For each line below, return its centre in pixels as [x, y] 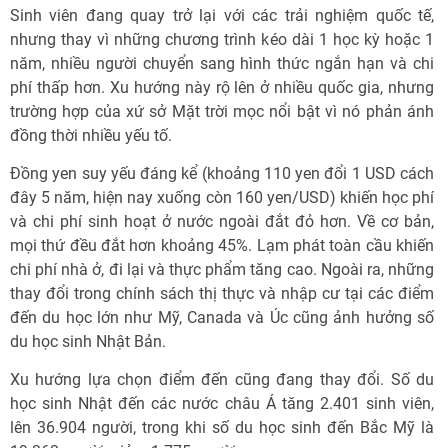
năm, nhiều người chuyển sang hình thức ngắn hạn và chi [222, 63]
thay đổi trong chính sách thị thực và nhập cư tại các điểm [222, 293]
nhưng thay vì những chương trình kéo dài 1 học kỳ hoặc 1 [222, 39]
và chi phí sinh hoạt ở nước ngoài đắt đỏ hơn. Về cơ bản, [222, 221]
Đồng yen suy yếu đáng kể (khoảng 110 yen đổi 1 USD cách [222, 173]
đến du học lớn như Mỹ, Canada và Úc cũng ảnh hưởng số [222, 317]
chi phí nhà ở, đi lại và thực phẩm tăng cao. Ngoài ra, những [222, 269]
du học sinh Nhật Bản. [90, 341]
